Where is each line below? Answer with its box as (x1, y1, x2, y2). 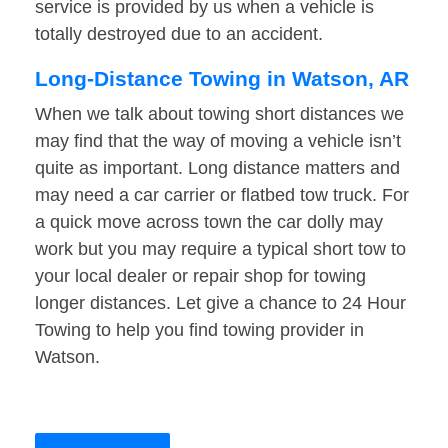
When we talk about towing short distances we (35, 104, 404, 125)
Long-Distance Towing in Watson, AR (35, 67, 409, 91)
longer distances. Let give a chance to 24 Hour (35, 293, 406, 314)
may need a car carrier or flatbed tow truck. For (35, 185, 409, 206)
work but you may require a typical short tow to (35, 239, 406, 260)
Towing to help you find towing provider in (35, 320, 364, 341)
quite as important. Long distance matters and (35, 158, 400, 179)
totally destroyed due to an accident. (35, 24, 323, 45)
